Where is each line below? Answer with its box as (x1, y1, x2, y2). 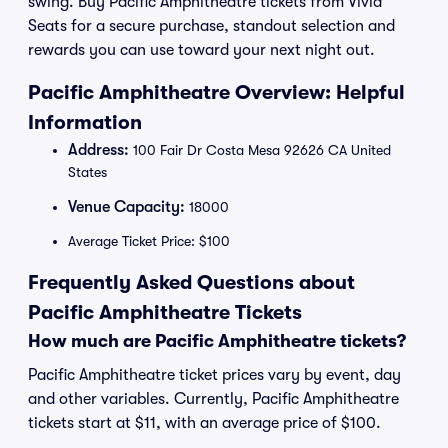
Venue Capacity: (68, 198, 185, 216)
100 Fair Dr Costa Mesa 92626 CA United (129, 142, 391, 158)
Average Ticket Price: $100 (68, 233, 230, 249)
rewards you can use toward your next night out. (28, 41, 375, 59)
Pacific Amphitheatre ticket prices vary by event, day (28, 366, 401, 384)
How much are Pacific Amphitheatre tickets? (28, 331, 406, 351)
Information (28, 111, 142, 134)
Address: (68, 141, 129, 159)
